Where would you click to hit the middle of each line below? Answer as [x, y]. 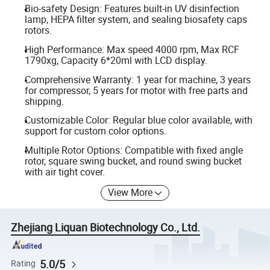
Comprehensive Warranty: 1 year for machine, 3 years [137, 79]
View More [130, 193]
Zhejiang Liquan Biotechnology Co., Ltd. [106, 228]
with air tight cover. [64, 171]
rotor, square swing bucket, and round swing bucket [133, 161]
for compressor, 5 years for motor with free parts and [136, 90]
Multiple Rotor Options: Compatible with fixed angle [133, 150]
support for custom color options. [95, 131]
